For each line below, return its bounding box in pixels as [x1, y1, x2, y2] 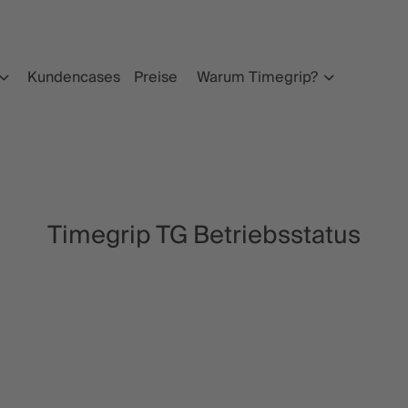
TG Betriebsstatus [156, 214, 361, 257]
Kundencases [26, 65, 120, 90]
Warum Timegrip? [196, 65, 318, 90]
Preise [133, 65, 178, 90]
